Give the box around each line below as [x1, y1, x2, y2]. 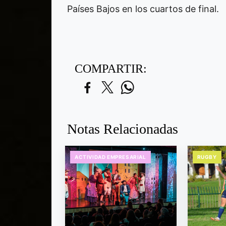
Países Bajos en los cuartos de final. [67, 3, 224, 14]
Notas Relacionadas [67, 121, 178, 137]
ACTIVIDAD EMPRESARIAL [75, 153, 146, 160]
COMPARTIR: [75, 62, 147, 75]
